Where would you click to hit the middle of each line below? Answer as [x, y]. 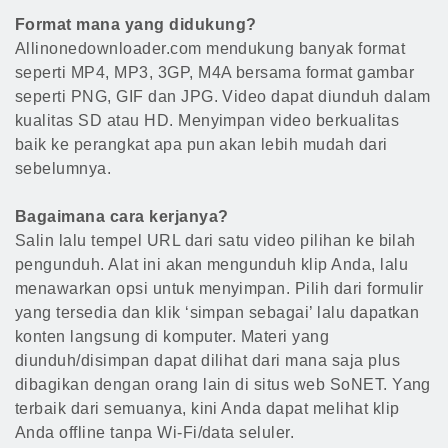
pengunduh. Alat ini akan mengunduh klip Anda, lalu [212, 264]
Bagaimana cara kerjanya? [122, 216]
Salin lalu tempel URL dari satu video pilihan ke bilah [215, 240]
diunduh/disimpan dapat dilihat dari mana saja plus [208, 360]
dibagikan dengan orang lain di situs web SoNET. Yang [223, 384]
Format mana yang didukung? [136, 24]
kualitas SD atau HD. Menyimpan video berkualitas [207, 120]
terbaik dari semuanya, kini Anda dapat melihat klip [207, 408]
